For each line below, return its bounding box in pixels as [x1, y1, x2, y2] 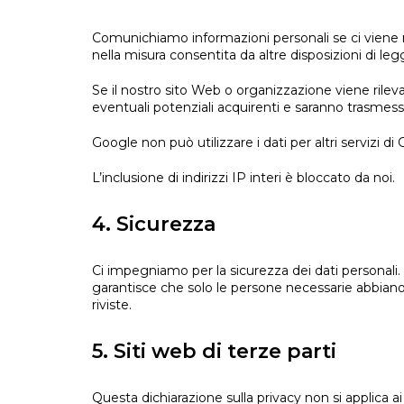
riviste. [92, 297, 132, 314]
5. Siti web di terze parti [92, 339, 336, 364]
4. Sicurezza [92, 212, 216, 237]
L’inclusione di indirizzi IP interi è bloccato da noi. [92, 170, 395, 187]
